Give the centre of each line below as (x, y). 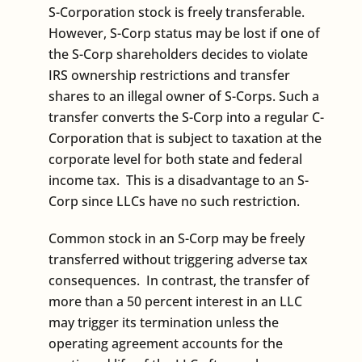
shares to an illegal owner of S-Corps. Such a (184, 96)
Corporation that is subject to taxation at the (185, 138)
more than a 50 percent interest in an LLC (175, 301)
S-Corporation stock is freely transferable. (178, 12)
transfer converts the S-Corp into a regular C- (186, 117)
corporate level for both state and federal (175, 159)
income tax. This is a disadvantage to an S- (179, 180)
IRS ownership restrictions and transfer (169, 75)
